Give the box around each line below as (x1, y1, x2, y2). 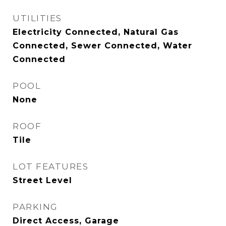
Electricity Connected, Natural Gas (13, 27, 179, 37)
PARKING (13, 202, 58, 212)
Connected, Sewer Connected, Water (13, 41, 192, 50)
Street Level (13, 176, 72, 185)
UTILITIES (13, 13, 62, 23)
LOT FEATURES (13, 161, 88, 172)
